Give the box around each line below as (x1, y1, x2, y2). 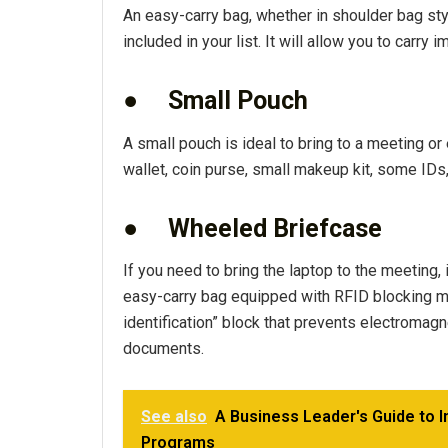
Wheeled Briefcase (168, 213, 382, 243)
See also (141, 407, 207, 427)
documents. (123, 339, 204, 359)
